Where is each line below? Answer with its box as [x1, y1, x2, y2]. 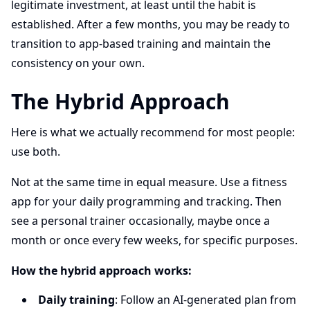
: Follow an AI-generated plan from [115, 292, 296, 307]
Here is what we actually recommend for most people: [11, 125, 295, 140]
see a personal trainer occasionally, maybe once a [11, 213, 270, 228]
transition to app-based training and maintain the [11, 36, 271, 51]
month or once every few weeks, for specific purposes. [11, 232, 298, 248]
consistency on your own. [11, 55, 145, 71]
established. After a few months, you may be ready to [11, 17, 290, 32]
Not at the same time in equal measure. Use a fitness [11, 174, 287, 190]
